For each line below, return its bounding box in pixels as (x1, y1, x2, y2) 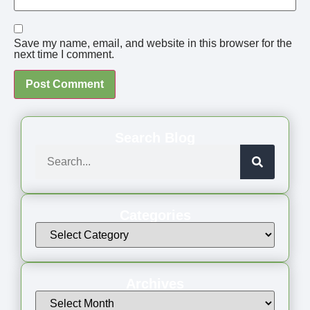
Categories (119, 207, 191, 223)
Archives (126, 275, 184, 291)
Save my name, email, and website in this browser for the (14, 37, 292, 49)
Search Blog (115, 129, 195, 145)
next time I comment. (14, 48, 114, 60)
